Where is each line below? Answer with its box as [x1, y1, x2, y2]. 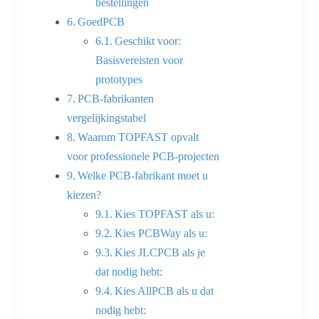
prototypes [95, 73, 142, 85]
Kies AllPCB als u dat [115, 284, 214, 297]
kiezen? [67, 188, 101, 201]
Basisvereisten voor [95, 53, 183, 66]
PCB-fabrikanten [78, 92, 155, 105]
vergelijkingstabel [67, 111, 146, 124]
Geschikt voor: [115, 34, 182, 47]
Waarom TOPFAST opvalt [78, 130, 199, 143]
